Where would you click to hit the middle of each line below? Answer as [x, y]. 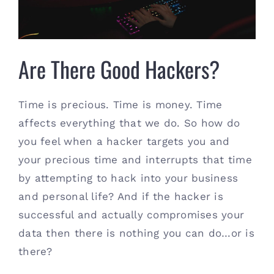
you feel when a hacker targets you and [124, 142]
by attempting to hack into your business [128, 178]
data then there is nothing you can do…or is [136, 233]
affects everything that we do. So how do [129, 123]
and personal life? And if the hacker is [121, 197]
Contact [30, 17]
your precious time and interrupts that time [135, 160]
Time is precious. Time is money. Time [120, 105]
